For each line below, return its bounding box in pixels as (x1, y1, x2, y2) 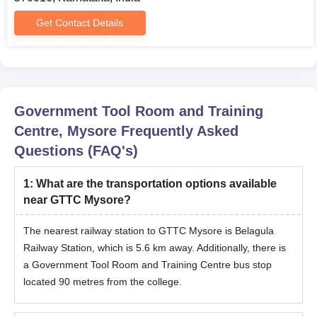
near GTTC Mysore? (23, 194, 131, 206)
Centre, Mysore (14, 123, 117, 139)
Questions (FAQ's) (14, 143, 138, 158)
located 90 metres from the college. (23, 276, 182, 287)
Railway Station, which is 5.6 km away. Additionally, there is (23, 242, 286, 253)
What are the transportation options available (36, 178, 277, 190)
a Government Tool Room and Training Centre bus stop (23, 259, 272, 270)
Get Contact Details (36, 17, 124, 28)
